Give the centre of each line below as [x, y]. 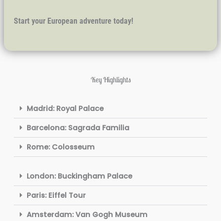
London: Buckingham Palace [80, 176]
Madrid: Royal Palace [65, 109]
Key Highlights [110, 80]
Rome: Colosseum [61, 147]
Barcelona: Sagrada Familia [78, 128]
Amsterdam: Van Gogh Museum [87, 215]
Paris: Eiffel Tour [56, 196]
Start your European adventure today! [73, 21]
